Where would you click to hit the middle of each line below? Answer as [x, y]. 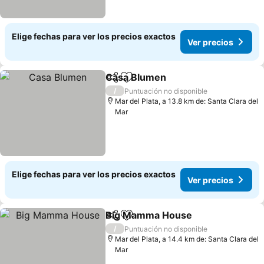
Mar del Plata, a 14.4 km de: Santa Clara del [187, 239]
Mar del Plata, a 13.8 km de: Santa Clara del [187, 101]
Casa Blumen [136, 77]
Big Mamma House [149, 215]
